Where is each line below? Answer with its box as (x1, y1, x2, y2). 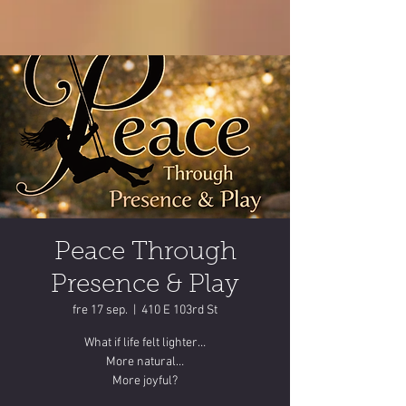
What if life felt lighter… (84, 335, 206, 351)
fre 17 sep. (72, 303, 128, 318)
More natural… (106, 354, 184, 370)
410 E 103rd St (141, 303, 217, 318)
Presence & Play (51, 273, 239, 298)
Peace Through (53, 240, 237, 266)
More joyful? (112, 373, 178, 389)
